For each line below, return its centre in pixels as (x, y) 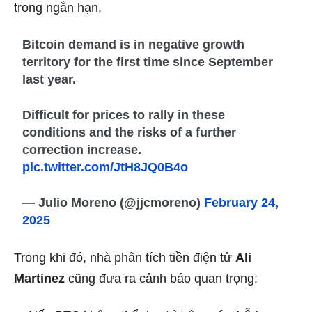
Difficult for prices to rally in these (124, 115)
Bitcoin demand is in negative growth (134, 45)
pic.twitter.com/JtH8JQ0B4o (106, 167)
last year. (49, 80)
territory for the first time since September (148, 62)
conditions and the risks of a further (130, 133)
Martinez (39, 279)
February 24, (242, 203)
